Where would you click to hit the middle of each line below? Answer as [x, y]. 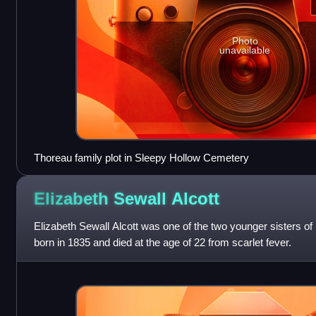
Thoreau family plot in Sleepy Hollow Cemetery [141, 157]
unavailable [245, 50]
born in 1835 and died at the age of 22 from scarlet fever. [162, 242]
